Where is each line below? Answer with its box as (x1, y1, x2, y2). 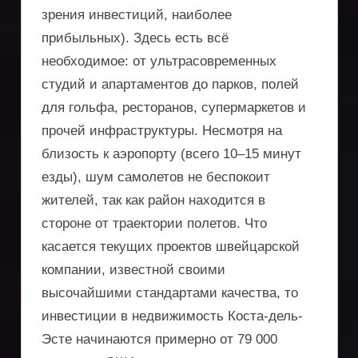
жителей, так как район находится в (42, 192, 265, 208)
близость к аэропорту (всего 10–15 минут (42, 145, 301, 161)
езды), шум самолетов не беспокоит (42, 169, 270, 185)
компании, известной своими (42, 261, 225, 277)
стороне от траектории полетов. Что (42, 215, 267, 231)
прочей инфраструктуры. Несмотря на (42, 122, 282, 138)
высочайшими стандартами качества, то (42, 284, 298, 300)
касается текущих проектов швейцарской (42, 238, 300, 254)
